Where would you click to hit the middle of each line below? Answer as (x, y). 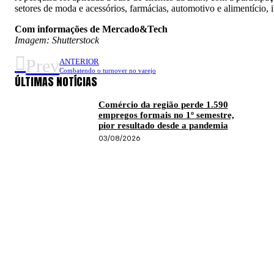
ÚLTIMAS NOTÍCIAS (56, 81)
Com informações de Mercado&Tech (91, 29)
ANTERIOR (79, 62)
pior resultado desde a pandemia (163, 125)
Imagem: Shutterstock (57, 40)
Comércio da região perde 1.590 (163, 104)
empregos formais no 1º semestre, (166, 115)
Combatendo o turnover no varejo (108, 70)
